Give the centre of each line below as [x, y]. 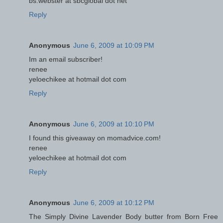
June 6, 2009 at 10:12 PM [114, 203]
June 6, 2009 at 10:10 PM [114, 124]
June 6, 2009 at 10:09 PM [114, 46]
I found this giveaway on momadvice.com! [95, 138]
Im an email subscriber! [66, 59]
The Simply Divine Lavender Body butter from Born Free [123, 217]
